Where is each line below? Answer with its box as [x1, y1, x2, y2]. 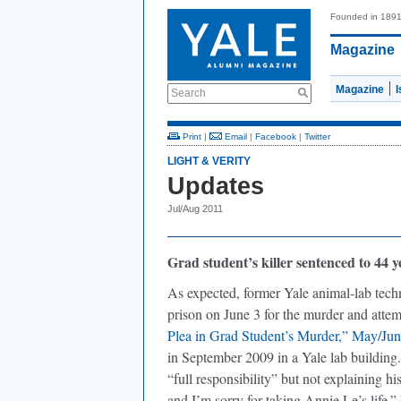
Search [171, 87, 206, 99]
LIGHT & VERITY [167, 155, 251, 167]
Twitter [304, 132, 330, 141]
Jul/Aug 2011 [167, 203, 223, 214]
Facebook [255, 132, 296, 141]
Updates [167, 173, 264, 200]
